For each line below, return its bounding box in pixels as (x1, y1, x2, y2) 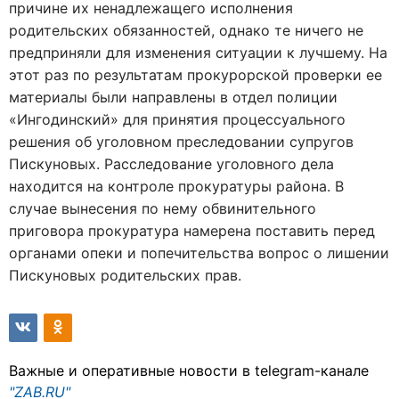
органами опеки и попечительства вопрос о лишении (9, 244, 389, 262)
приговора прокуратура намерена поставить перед (9, 222, 375, 240)
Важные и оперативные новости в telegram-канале (9, 362, 369, 379)
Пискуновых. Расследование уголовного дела (9, 155, 334, 173)
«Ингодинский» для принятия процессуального (9, 110, 346, 128)
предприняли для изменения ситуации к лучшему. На (9, 44, 387, 61)
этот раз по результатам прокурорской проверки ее (9, 66, 382, 84)
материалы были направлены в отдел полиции (9, 88, 338, 106)
